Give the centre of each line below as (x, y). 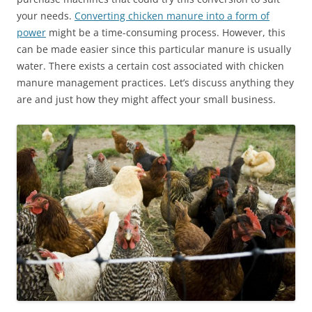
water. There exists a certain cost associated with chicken (150, 65)
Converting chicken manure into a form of (172, 15)
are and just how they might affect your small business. (146, 99)
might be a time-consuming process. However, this (166, 32)
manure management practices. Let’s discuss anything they (155, 82)
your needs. (46, 15)
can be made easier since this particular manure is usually (154, 49)
